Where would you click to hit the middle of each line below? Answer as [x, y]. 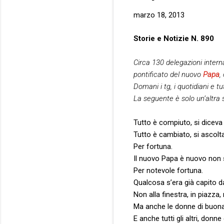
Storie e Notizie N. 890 [174, 38]
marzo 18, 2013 [159, 15]
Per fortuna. [153, 146]
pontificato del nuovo [168, 74]
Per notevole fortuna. [168, 170]
